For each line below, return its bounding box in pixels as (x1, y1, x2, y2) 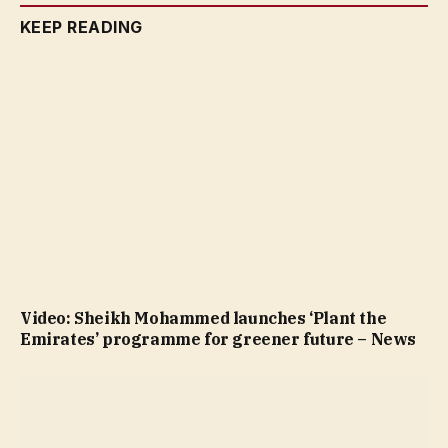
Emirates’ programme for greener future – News (20, 329, 417, 350)
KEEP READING (20, 16, 143, 37)
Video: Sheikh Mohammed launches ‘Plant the (20, 308, 387, 329)
